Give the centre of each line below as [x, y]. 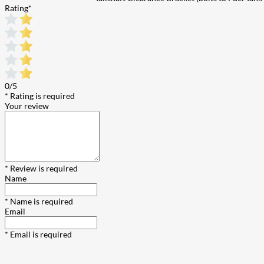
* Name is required [39, 202]
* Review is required [41, 169]
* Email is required [38, 235]
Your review [27, 106]
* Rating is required [40, 96]
